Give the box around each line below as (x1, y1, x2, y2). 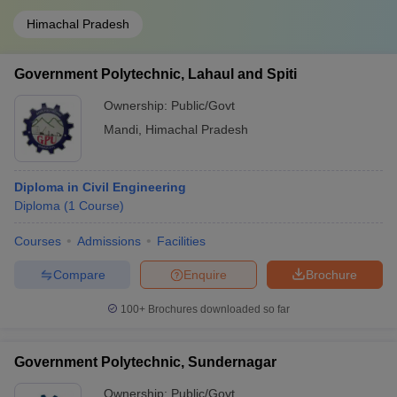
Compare (52, 267, 105, 282)
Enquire (183, 267, 227, 282)
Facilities (157, 234, 206, 248)
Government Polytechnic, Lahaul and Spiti (14, 66, 297, 82)
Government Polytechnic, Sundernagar (14, 354, 276, 370)
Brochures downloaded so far (145, 303, 290, 315)
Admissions (77, 234, 141, 248)
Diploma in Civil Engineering (14, 180, 186, 194)
